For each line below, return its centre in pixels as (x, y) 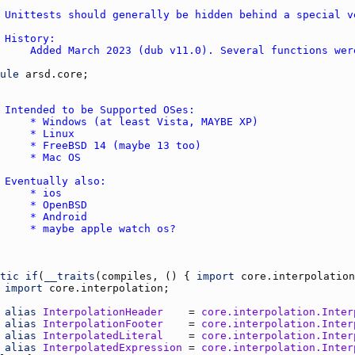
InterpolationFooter (103, 323)
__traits (70, 276)
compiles (127, 276)
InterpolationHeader (103, 311)
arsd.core (54, 74)
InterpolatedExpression (113, 347)
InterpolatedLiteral (103, 335)
